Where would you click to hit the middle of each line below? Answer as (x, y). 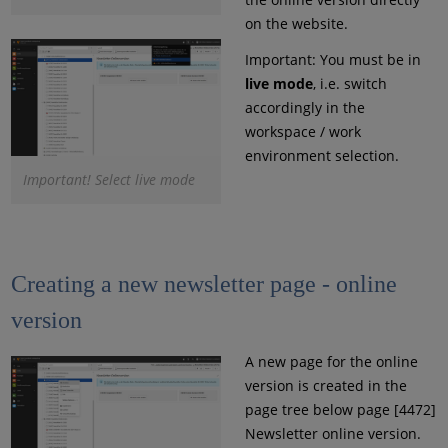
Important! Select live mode (109, 179)
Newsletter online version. (332, 433)
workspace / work (302, 131)
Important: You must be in (332, 59)
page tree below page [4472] (340, 409)
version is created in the (325, 385)
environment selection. (321, 155)
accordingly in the (304, 107)
